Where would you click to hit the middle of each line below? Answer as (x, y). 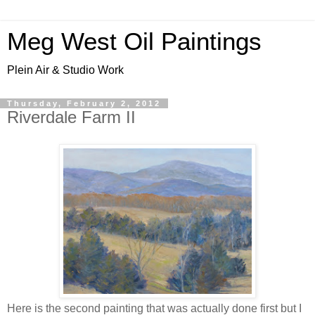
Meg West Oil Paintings (134, 41)
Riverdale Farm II (71, 117)
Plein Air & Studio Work (65, 70)
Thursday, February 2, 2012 (84, 103)
